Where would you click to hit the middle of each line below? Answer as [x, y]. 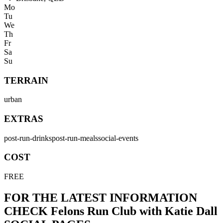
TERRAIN [26, 80]
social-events [118, 138]
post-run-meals [75, 138]
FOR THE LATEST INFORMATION [101, 198]
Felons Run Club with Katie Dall [134, 211]
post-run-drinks [28, 138]
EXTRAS [24, 119]
